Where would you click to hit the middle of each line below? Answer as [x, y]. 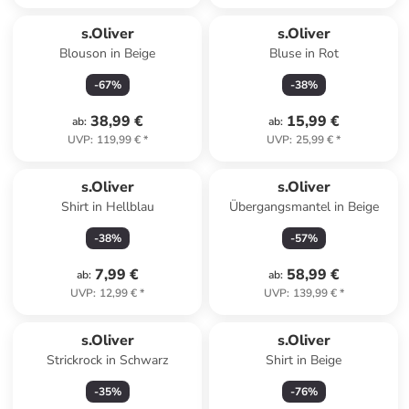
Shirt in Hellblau [107, 207]
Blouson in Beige [108, 53]
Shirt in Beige [304, 360]
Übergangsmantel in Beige [304, 207]
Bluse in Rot [304, 53]
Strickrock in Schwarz [108, 360]
